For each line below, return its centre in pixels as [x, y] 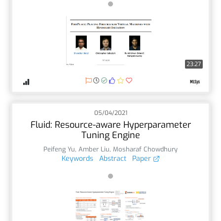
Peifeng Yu [59, 149]
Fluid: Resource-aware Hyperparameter [110, 125]
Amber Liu [94, 149]
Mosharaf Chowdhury [145, 149]
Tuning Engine [110, 135]
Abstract [112, 158]
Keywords [77, 158]
